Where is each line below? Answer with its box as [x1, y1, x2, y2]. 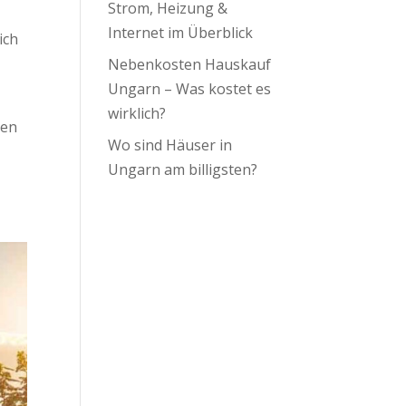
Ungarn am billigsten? [108, 159, 258, 179]
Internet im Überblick [108, 23, 254, 43]
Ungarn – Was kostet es [108, 79, 272, 99]
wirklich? [108, 103, 167, 123]
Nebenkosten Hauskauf [108, 54, 272, 74]
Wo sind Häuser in [108, 135, 233, 155]
